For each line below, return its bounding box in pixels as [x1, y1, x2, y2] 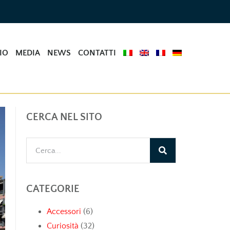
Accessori [47, 207, 81, 216]
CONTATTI [78, 48, 116, 57]
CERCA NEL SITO [26, 111, 102, 123]
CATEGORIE [26, 183, 80, 195]
